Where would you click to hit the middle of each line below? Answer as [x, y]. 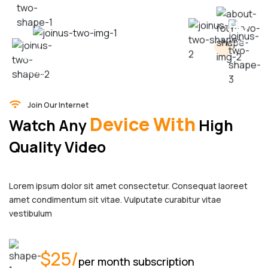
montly [33, 58]
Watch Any [49, 125]
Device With [143, 124]
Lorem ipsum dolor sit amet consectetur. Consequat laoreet [128, 186]
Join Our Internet [58, 105]
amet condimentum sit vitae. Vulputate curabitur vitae [115, 200]
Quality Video [57, 147]
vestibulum [31, 213]
